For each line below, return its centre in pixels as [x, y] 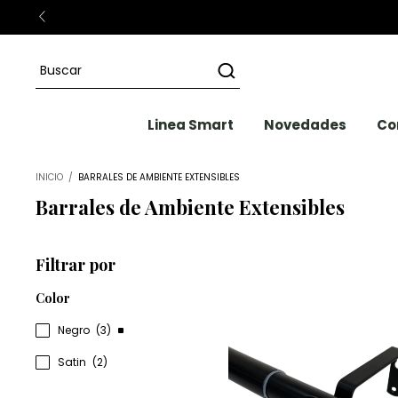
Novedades [305, 125]
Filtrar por [76, 265]
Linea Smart [190, 125]
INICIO [49, 177]
